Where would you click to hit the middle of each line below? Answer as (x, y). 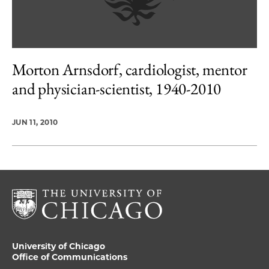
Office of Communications (70, 257)
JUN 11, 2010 (35, 122)
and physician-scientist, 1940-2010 (117, 89)
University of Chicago (59, 246)
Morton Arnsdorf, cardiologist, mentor (130, 69)
